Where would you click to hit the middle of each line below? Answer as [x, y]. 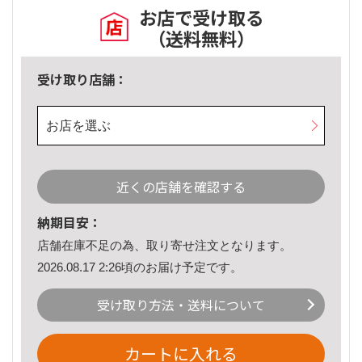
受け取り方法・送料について [181, 305]
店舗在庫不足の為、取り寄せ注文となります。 [164, 246]
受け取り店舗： [82, 80]
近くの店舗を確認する [181, 187]
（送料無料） [201, 38]
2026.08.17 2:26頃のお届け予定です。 [140, 267]
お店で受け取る [201, 17]
